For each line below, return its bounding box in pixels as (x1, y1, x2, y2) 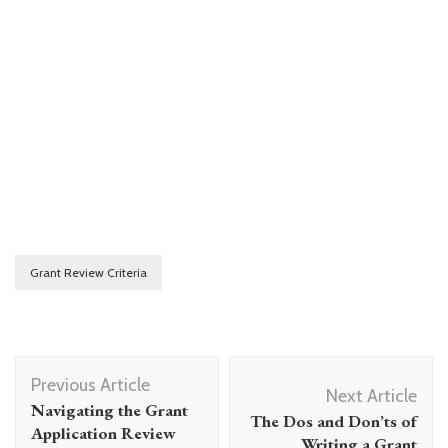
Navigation (14, 382, 143, 416)
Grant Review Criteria (30, 265, 147, 281)
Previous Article (31, 374, 150, 397)
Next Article (326, 385, 417, 408)
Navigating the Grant (31, 399, 188, 422)
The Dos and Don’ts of (250, 410, 417, 433)
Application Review (31, 422, 176, 445)
